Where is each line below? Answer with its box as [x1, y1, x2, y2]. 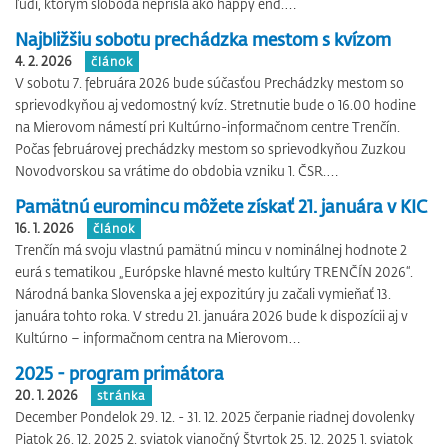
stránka [97, 388, 146, 403]
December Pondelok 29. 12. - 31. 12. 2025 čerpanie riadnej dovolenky [15, 408, 415, 425]
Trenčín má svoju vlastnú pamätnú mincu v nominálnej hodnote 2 [15, 241, 407, 258]
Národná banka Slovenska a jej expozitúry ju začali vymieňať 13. [15, 285, 391, 302]
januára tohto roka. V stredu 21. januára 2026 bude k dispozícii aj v [15, 307, 408, 324]
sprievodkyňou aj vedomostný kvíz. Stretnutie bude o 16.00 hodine [15, 96, 416, 113]
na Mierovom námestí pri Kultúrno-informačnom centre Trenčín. [15, 118, 400, 135]
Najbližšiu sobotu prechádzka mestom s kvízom [15, 28, 391, 50]
